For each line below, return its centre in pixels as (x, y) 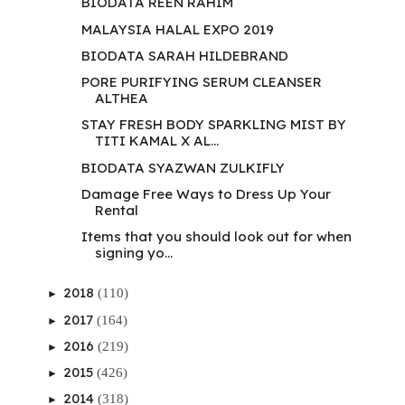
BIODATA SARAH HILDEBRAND (184, 55)
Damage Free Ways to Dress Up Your (206, 193)
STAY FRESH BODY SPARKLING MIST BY (213, 125)
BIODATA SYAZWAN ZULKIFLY (183, 167)
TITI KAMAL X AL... (156, 141)
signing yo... (133, 253)
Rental (116, 210)
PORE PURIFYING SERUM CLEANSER (201, 82)
